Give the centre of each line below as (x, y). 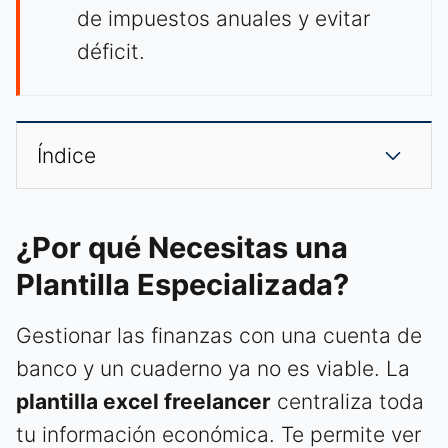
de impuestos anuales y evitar (223, 19)
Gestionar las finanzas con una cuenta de (219, 336)
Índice (66, 156)
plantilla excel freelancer (143, 402)
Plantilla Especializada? (182, 285)
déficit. (111, 52)
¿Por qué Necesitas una (182, 248)
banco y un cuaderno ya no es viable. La (213, 369)
